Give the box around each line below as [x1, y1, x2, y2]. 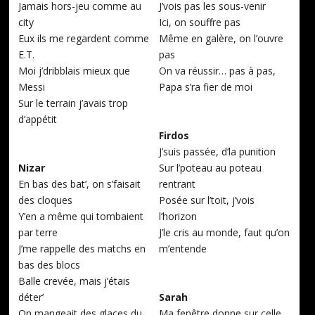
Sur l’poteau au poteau [158, 161, 262, 175]
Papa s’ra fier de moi [158, 80, 252, 94]
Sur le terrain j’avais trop [18, 96, 129, 110]
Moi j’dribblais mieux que [18, 64, 131, 78]
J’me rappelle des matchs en [18, 242, 146, 256]
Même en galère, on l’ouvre [158, 32, 283, 46]
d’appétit [18, 112, 58, 127]
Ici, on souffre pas [158, 15, 240, 30]
